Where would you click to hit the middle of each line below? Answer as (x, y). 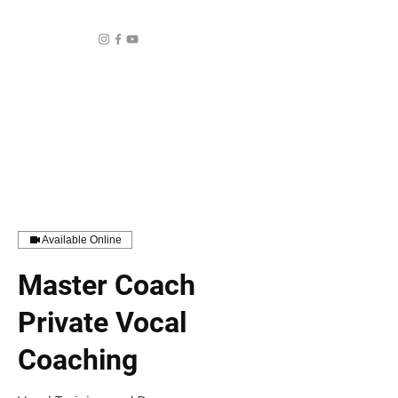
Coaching (78, 360)
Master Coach (107, 285)
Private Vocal (102, 322)
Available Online (82, 240)
